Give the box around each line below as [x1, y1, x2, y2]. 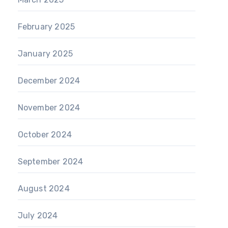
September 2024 [17, 157, 83, 166]
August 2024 [17, 184, 70, 193]
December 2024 [17, 76, 80, 85]
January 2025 [17, 49, 73, 59]
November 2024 [17, 103, 80, 112]
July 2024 [17, 211, 58, 220]
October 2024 [17, 130, 72, 139]
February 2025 [17, 22, 75, 32]
